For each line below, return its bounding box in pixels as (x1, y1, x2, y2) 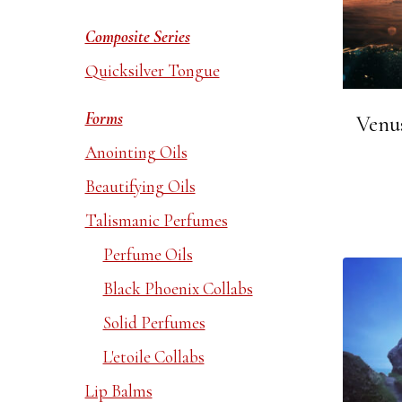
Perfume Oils (102, 244, 193, 265)
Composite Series (84, 26, 190, 47)
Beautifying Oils (84, 176, 196, 197)
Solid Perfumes (102, 312, 205, 333)
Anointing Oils (84, 142, 188, 162)
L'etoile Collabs (102, 346, 205, 367)
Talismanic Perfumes (84, 210, 228, 231)
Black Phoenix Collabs (102, 278, 253, 299)
